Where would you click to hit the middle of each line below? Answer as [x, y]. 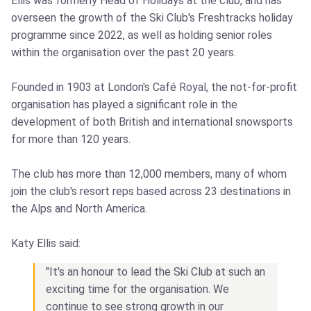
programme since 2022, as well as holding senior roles [142, 35]
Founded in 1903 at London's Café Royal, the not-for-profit [154, 87]
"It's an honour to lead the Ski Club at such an [155, 272]
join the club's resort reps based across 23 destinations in [151, 192]
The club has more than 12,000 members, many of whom [149, 174]
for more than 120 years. [71, 140]
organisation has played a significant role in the [124, 105]
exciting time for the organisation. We [137, 289]
